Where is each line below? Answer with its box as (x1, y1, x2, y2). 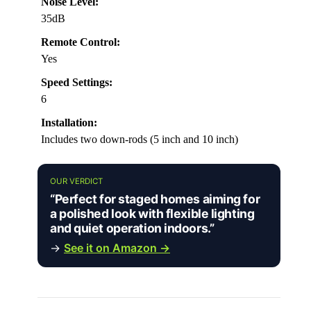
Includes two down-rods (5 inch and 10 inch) (41, 133, 238, 146)
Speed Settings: (41, 76, 112, 89)
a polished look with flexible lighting (50, 206, 255, 221)
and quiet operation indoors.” (50, 221, 215, 236)
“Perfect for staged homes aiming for (50, 192, 260, 207)
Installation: (41, 117, 97, 129)
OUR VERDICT (50, 176, 103, 187)
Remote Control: (41, 36, 120, 49)
